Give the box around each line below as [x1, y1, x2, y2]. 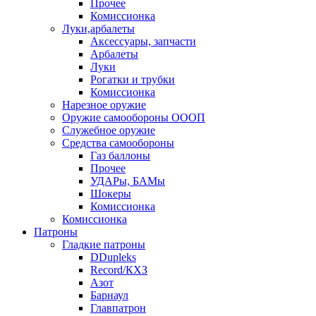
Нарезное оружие [62, 98, 146, 111]
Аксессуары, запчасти [90, 35, 196, 47]
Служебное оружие [62, 123, 155, 136]
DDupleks [90, 250, 136, 263]
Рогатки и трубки [90, 73, 175, 85]
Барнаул [90, 288, 128, 301]
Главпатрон [90, 301, 146, 314]
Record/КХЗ [90, 263, 147, 276]
